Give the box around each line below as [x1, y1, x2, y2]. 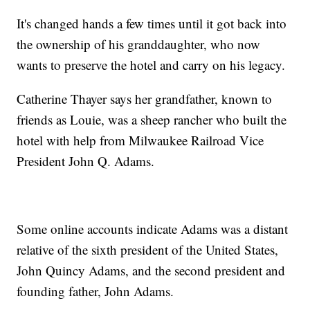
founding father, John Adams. [17, 282, 174, 300]
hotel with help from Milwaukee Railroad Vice [17, 131, 264, 149]
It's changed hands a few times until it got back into [17, 14, 287, 32]
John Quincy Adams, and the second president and [17, 261, 286, 279]
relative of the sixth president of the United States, [17, 240, 279, 258]
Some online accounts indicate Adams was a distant [17, 219, 289, 237]
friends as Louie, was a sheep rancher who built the [17, 110, 287, 128]
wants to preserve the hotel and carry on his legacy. [17, 55, 286, 73]
